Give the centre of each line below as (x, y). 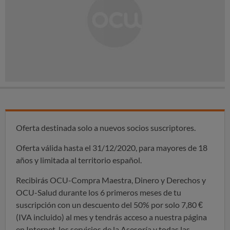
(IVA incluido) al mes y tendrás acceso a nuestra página (111, 217)
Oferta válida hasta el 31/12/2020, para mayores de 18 (112, 148)
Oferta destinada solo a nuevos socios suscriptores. (106, 128)
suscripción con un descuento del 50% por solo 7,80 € (109, 205)
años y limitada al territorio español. (79, 160)
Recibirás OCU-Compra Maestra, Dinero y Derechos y (111, 180)
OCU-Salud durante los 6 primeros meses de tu (99, 193)
